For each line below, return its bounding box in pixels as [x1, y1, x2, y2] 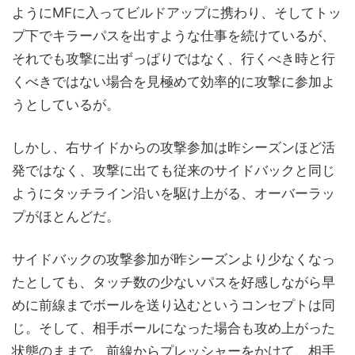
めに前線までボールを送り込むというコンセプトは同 [12, 296, 335, 313]
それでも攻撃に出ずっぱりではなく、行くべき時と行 [12, 50, 335, 67]
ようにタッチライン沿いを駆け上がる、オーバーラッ [12, 185, 335, 201]
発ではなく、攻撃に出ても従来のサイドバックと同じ [12, 162, 335, 178]
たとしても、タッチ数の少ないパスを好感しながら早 [12, 273, 335, 290]
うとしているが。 [12, 96, 120, 113]
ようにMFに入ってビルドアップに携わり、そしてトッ [12, 4, 342, 21]
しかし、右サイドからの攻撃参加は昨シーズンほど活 [12, 139, 335, 155]
